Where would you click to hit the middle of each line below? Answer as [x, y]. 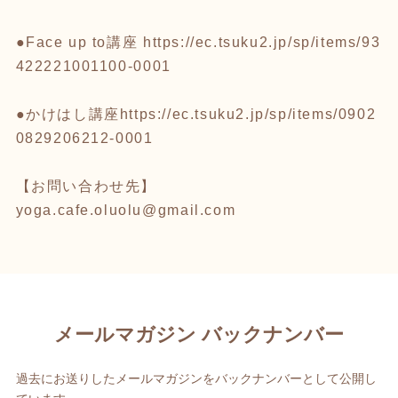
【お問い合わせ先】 [86, 186]
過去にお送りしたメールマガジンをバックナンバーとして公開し [196, 379]
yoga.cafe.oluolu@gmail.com [126, 210]
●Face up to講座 [79, 42]
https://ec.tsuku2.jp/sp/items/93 [262, 42]
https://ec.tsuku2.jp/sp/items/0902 [248, 114]
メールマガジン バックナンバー [199, 335]
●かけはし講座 [68, 114]
